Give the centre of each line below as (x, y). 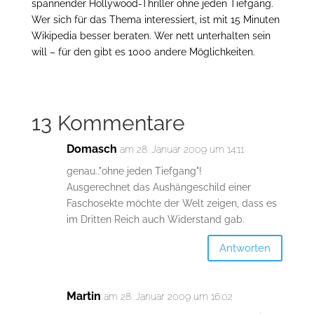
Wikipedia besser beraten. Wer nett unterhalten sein (151, 36)
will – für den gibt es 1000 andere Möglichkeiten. (143, 52)
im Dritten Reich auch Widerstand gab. (155, 220)
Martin (83, 296)
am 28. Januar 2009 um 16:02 (168, 297)
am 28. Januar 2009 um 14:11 (182, 150)
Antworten (245, 248)
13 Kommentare (108, 123)
